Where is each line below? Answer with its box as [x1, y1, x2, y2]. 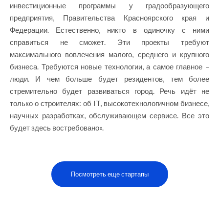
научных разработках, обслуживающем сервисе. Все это [10, 110, 209, 120]
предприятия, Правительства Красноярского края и [10, 13, 209, 22]
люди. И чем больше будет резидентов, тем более [10, 74, 209, 83]
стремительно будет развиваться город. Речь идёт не [10, 86, 209, 95]
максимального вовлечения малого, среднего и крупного [10, 49, 209, 59]
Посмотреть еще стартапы [70, 170, 149, 178]
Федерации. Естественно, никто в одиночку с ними [10, 25, 209, 34]
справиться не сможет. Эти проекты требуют [10, 37, 209, 46]
